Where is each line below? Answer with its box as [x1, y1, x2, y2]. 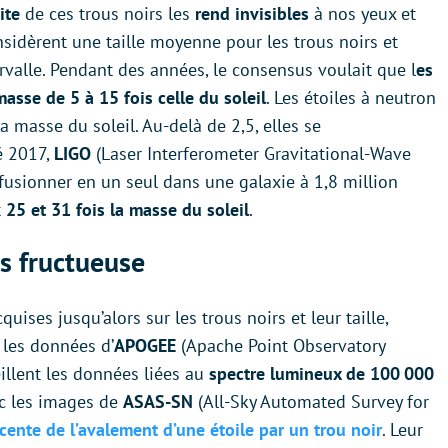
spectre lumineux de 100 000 [209, 362, 434, 386]
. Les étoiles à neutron [266, 86, 436, 110]
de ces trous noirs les [25, 2, 195, 26]
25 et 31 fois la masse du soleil [6, 198, 249, 222]
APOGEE [114, 334, 176, 358]
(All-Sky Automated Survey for [193, 390, 429, 414]
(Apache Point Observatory [176, 334, 385, 358]
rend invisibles [195, 2, 309, 26]
